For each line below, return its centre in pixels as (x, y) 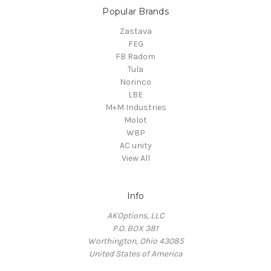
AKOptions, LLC (135, 215)
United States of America (135, 253)
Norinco (135, 82)
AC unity (135, 145)
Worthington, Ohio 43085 (135, 241)
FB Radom (135, 56)
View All (135, 158)
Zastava (135, 31)
